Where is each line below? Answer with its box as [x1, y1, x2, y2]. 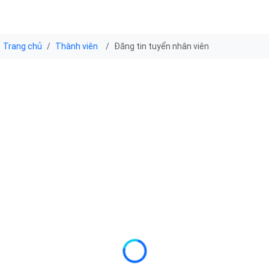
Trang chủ [3, 41, 42, 51]
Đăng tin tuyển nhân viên [114, 41, 209, 51]
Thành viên [55, 41, 98, 51]
